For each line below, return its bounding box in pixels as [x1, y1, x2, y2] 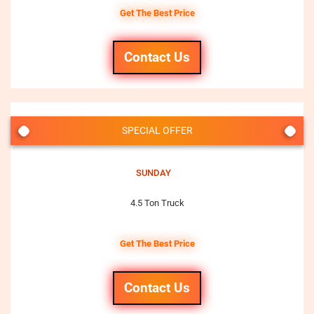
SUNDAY [136, 168, 171, 178]
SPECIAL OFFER [121, 125, 193, 136]
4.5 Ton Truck [130, 198, 184, 208]
